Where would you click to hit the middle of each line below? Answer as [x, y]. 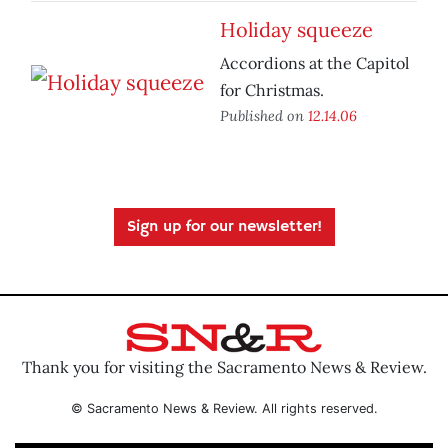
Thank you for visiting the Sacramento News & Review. [224, 366]
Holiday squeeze [296, 30]
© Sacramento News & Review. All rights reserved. [224, 408]
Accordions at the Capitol [314, 63]
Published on [264, 116]
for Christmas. [272, 90]
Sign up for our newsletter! [224, 227]
